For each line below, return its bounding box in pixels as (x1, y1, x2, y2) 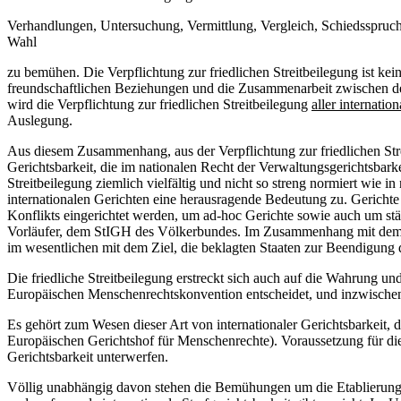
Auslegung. (7, 113, 73, 128)
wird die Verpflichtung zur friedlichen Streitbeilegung (7, 97, 311, 112)
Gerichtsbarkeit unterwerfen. (7, 349, 168, 364)
